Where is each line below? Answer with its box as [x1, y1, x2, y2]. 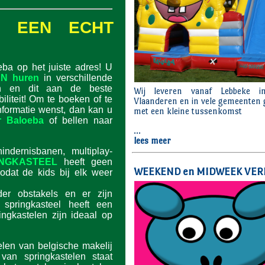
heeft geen [57, 157, 113, 167]
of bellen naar [44, 115, 112, 125]
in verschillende [39, 73, 112, 83]
